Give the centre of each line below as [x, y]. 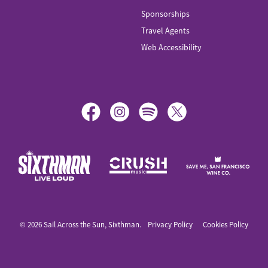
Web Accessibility [171, 47]
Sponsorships [165, 14]
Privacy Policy [170, 225]
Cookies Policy [226, 225]
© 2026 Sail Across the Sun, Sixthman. [81, 225]
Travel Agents [165, 31]
